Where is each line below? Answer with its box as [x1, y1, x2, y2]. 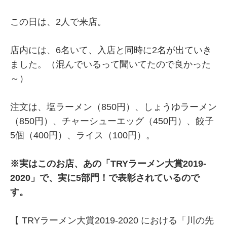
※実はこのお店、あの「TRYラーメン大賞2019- [10, 158, 206, 169]
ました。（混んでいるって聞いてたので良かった [10, 59, 211, 69]
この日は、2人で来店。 [10, 16, 106, 27]
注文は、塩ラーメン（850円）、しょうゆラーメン [10, 101, 217, 112]
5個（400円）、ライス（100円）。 [10, 130, 155, 140]
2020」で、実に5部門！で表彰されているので [10, 172, 200, 183]
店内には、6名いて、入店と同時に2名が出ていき [10, 45, 212, 55]
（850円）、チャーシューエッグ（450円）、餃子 [10, 116, 214, 126]
